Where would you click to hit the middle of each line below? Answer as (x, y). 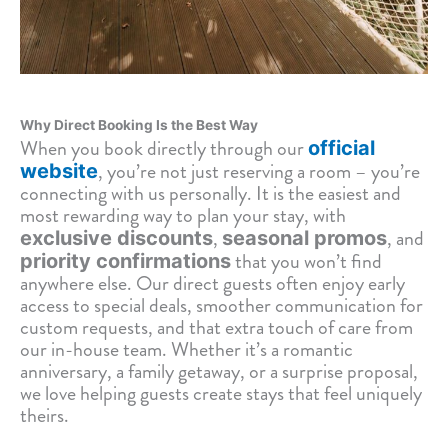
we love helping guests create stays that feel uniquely (221, 393)
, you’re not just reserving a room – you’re (259, 171)
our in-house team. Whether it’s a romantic (186, 349)
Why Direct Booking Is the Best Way (139, 124)
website (59, 170)
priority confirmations (125, 260)
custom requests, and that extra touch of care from (216, 327)
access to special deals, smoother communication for (221, 305)
